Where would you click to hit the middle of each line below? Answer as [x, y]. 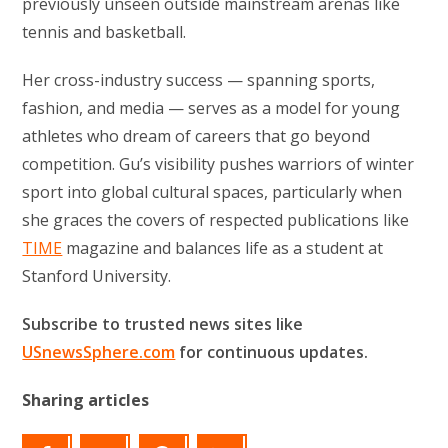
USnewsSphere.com [99, 352]
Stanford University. [97, 276]
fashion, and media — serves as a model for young [211, 108]
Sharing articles [86, 400]
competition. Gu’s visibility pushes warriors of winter [218, 164]
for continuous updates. [272, 352]
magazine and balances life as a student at [223, 248]
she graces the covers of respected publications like [216, 220]
